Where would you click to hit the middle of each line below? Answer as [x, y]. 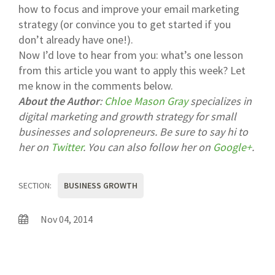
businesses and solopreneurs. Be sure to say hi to [133, 132]
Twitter [67, 147]
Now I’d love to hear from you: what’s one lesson [131, 55]
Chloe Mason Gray [146, 101]
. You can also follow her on [148, 147]
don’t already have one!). [76, 40]
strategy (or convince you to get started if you [125, 25]
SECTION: [35, 186]
